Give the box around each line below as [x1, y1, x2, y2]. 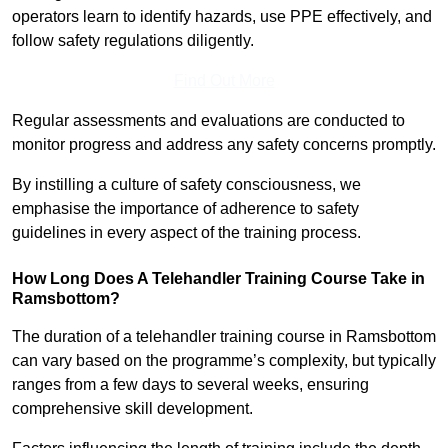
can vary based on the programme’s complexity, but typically [12, 352, 436, 370]
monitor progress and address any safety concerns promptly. [12, 136, 436, 154]
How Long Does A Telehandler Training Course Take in [12, 270, 425, 288]
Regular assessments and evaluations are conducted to [12, 112, 405, 130]
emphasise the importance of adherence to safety [12, 200, 359, 218]
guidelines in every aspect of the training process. [12, 224, 361, 242]
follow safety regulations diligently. [12, 32, 254, 50]
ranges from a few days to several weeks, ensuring [12, 376, 369, 394]
